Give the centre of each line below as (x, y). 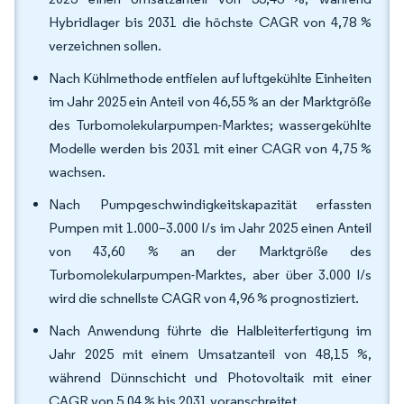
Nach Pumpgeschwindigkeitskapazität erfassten (210, 204)
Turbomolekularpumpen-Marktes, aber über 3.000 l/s (210, 275)
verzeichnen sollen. (106, 46)
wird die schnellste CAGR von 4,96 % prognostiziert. (205, 298)
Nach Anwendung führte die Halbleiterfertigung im (210, 331)
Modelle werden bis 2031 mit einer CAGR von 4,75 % (210, 148)
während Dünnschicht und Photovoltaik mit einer (210, 377)
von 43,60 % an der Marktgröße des (210, 251)
